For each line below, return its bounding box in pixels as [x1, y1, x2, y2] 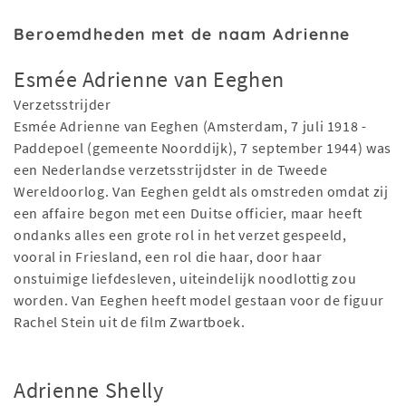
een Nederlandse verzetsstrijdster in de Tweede [14, 160, 328, 179]
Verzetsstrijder [14, 95, 111, 114]
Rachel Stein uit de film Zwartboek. [14, 313, 246, 332]
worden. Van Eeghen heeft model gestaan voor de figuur [14, 291, 384, 310]
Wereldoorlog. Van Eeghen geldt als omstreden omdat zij [14, 182, 389, 201]
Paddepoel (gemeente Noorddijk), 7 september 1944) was [14, 139, 391, 158]
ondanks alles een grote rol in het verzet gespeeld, [14, 226, 347, 245]
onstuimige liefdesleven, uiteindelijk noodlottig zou [14, 269, 357, 288]
